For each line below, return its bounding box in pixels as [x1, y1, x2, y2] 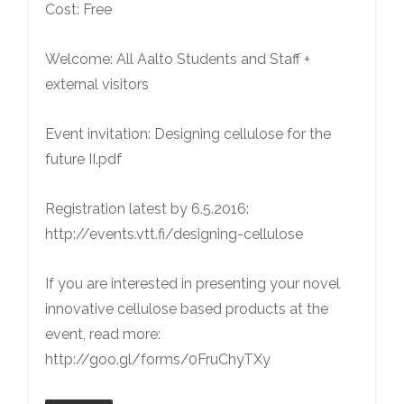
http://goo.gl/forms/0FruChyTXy [45, 351, 271, 368]
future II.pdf [45, 151, 122, 168]
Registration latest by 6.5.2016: [45, 200, 249, 217]
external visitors [45, 76, 149, 93]
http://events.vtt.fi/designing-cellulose [45, 225, 303, 243]
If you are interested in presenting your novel [45, 275, 340, 292]
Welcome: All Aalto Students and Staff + [45, 50, 310, 68]
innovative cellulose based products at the [45, 300, 328, 317]
